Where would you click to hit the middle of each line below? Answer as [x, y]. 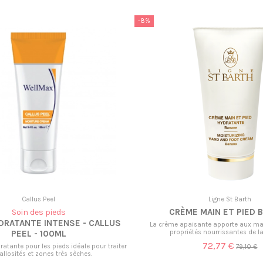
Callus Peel [39, 200]
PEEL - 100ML [38, 234]
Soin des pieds [38, 213]
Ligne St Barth [230, 200]
